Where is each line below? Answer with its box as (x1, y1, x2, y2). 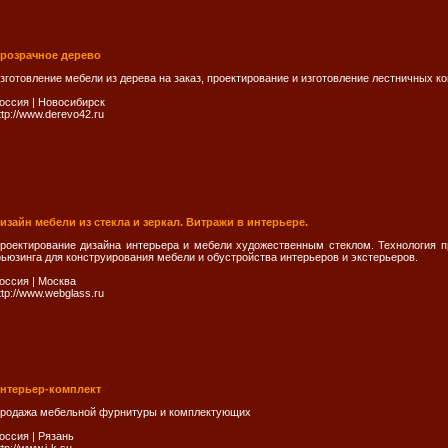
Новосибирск (38, 96, 105, 108)
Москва (38, 275, 76, 287)
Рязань (38, 430, 74, 442)
